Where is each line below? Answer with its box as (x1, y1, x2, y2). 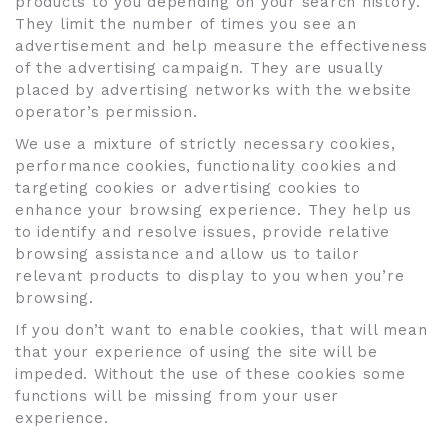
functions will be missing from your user (15, 387, 339, 405)
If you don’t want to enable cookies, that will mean (15, 321, 428, 339)
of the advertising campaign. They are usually (15, 59, 384, 77)
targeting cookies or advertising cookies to (15, 179, 361, 197)
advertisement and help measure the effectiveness (15, 37, 428, 55)
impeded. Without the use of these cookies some (15, 365, 406, 383)
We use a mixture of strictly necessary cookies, (15, 135, 396, 153)
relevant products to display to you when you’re (15, 267, 405, 285)
